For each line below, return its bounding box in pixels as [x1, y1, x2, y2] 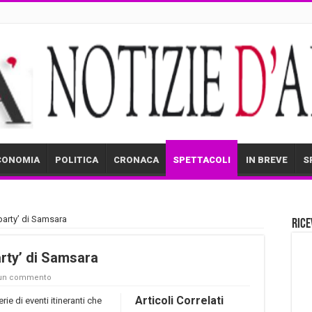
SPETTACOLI [173, 154, 231, 165]
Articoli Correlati [135, 293, 224, 307]
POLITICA [55, 154, 98, 165]
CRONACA [114, 154, 159, 165]
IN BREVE [246, 154, 288, 165]
